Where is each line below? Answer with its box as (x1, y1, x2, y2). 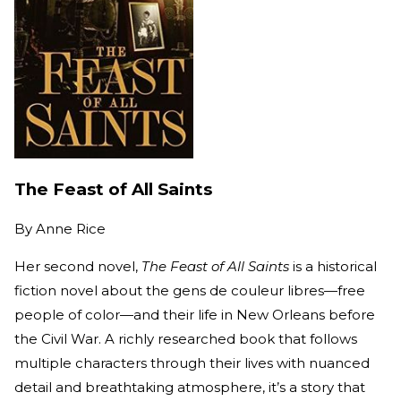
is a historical (289, 257, 377, 275)
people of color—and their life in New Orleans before (14, 305, 375, 323)
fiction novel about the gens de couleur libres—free (14, 281, 365, 299)
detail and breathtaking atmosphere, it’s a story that (14, 378, 365, 396)
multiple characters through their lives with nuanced (14, 354, 370, 371)
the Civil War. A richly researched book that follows (14, 329, 357, 347)
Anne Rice (36, 219, 106, 237)
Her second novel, (14, 257, 141, 275)
